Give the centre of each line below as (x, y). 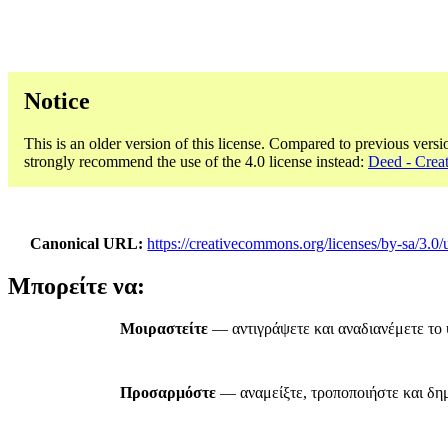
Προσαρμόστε (168, 393)
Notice (57, 100)
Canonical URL (84, 243)
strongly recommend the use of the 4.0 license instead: (196, 161)
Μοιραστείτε (164, 329)
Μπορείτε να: (76, 286)
